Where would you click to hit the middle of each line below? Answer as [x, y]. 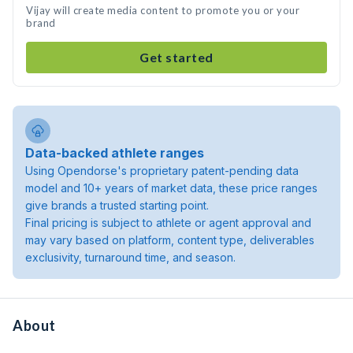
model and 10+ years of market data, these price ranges [171, 188]
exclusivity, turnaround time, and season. [130, 257]
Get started [176, 57]
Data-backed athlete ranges [115, 153]
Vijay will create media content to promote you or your [163, 10]
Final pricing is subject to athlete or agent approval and [168, 223]
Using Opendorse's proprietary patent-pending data [162, 171]
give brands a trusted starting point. [117, 205]
